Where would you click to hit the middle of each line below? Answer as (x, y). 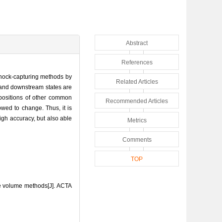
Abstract (137, 43)
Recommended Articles (137, 101)
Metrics (137, 120)
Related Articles (137, 82)
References (137, 62)
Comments (137, 139)
